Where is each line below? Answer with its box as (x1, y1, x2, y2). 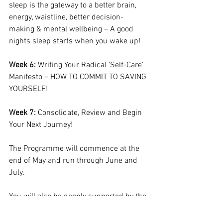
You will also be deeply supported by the (9, 191, 148, 202)
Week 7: (9, 108, 36, 118)
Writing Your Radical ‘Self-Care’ (36, 60, 145, 70)
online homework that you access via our (9, 203, 150, 214)
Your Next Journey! (9, 119, 73, 130)
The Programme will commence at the (9, 143, 141, 154)
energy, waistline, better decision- (9, 12, 123, 22)
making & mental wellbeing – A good (9, 24, 135, 34)
